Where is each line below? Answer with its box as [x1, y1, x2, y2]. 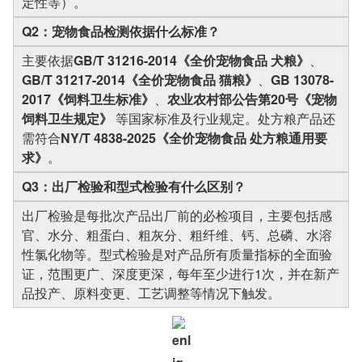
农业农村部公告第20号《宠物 [167, 90, 337, 108]
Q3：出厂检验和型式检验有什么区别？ [22, 177, 246, 196]
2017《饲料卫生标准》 [22, 90, 154, 108]
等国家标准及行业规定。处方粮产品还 [112, 109, 335, 128]
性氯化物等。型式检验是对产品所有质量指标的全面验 [22, 245, 332, 263]
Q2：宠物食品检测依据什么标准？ [22, 22, 220, 40]
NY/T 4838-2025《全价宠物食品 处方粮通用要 [61, 128, 327, 147]
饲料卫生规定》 [22, 109, 112, 128]
